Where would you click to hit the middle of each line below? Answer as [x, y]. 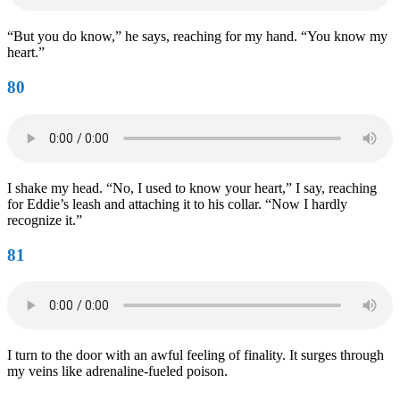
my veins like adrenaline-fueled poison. [117, 371]
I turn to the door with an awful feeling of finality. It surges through [196, 355]
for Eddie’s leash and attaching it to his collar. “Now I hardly [177, 204]
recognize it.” [45, 220]
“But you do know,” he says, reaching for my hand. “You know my [197, 37]
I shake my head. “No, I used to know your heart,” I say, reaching [192, 187]
